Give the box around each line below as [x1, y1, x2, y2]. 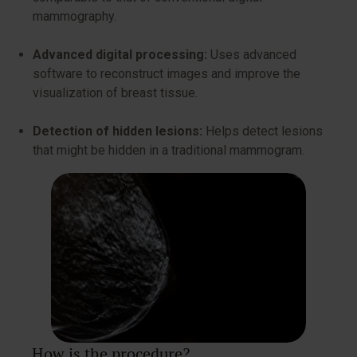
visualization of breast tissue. [33, 85, 198, 100]
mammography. [33, 9, 116, 24]
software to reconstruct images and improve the [33, 66, 300, 81]
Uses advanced [207, 47, 296, 62]
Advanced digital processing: [33, 47, 207, 62]
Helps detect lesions [202, 124, 323, 139]
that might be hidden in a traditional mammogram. [33, 143, 304, 158]
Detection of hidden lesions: [33, 124, 202, 139]
